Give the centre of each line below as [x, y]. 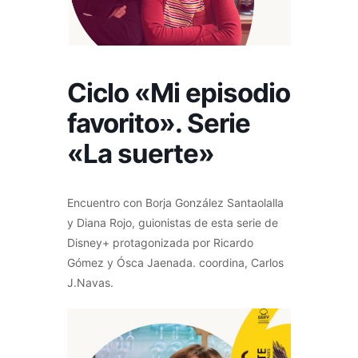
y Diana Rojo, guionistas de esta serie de [173, 222]
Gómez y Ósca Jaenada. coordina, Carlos [175, 262]
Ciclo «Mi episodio [179, 92]
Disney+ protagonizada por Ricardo [160, 242]
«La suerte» [141, 153]
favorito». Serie [159, 123]
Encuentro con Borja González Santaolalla [175, 202]
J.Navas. [90, 282]
